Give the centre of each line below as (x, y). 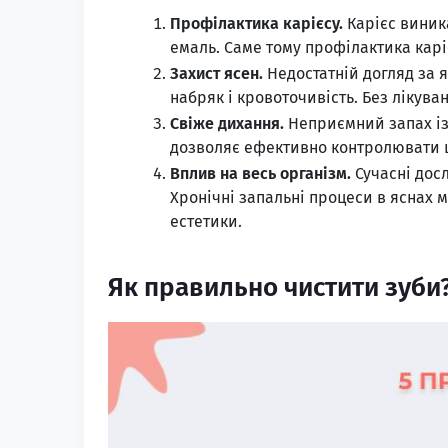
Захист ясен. (216, 73)
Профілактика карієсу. (256, 23)
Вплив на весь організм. (260, 173)
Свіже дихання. (229, 123)
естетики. (206, 221)
